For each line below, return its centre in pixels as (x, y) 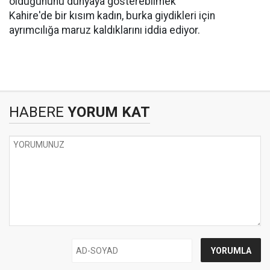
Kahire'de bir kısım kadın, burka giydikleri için (112, 16)
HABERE (36, 112)
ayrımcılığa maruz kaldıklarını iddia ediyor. (105, 30)
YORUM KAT (107, 112)
